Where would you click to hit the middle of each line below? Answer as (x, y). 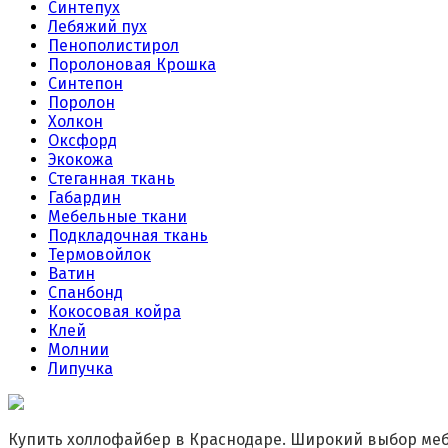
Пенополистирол (113, 46)
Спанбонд (85, 293)
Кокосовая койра (114, 312)
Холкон (75, 122)
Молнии (78, 350)
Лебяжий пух (97, 27)
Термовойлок (99, 255)
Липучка (80, 369)
